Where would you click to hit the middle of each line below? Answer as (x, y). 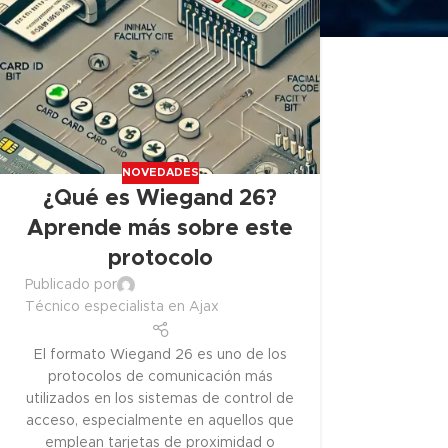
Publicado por (71, 285)
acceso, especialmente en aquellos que (160, 420)
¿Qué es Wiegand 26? (160, 199)
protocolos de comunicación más (160, 376)
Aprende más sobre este (160, 229)
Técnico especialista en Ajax (122, 307)
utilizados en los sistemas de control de (160, 398)
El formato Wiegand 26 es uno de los (160, 354)
